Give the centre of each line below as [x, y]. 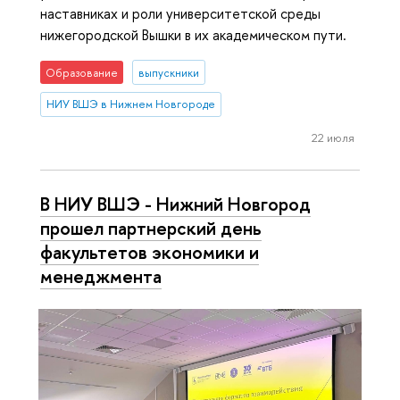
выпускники [168, 72]
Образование [82, 72]
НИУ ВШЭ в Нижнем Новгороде [131, 104]
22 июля [333, 137]
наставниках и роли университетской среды [180, 14]
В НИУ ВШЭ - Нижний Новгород [175, 204]
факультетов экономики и [150, 252]
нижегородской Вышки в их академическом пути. [193, 35]
